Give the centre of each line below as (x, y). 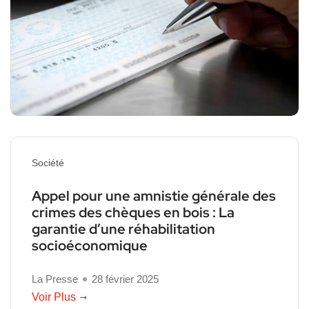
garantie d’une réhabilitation (123, 229)
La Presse (55, 279)
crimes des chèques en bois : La (133, 212)
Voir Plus (54, 297)
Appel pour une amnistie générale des (154, 196)
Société (48, 162)
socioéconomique (90, 245)
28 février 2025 (125, 279)
